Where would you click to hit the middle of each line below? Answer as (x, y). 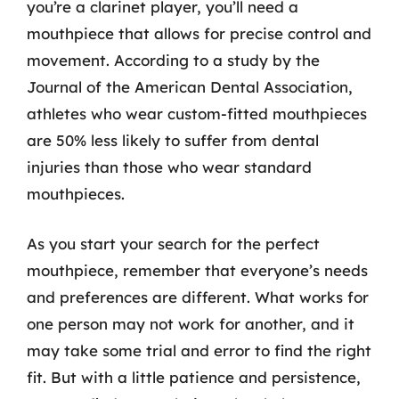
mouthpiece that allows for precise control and (199, 33)
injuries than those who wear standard (169, 167)
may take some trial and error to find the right (199, 350)
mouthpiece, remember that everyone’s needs (197, 270)
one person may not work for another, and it (191, 323)
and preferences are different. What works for (198, 297)
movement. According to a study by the (173, 60)
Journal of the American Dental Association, (190, 87)
